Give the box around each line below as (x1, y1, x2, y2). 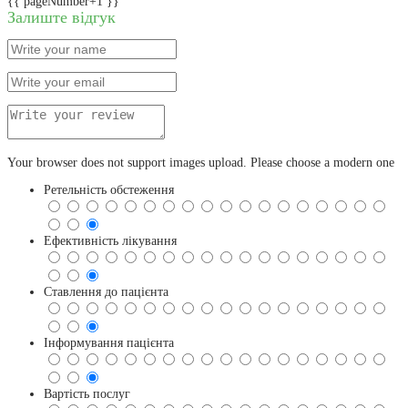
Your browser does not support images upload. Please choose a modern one (7, 155, 394, 169)
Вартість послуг (44, 386, 130, 401)
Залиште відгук (7, 7, 116, 26)
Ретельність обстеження (44, 182, 174, 197)
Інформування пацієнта (44, 335, 174, 350)
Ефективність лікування (44, 233, 177, 248)
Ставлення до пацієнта (44, 284, 168, 299)
